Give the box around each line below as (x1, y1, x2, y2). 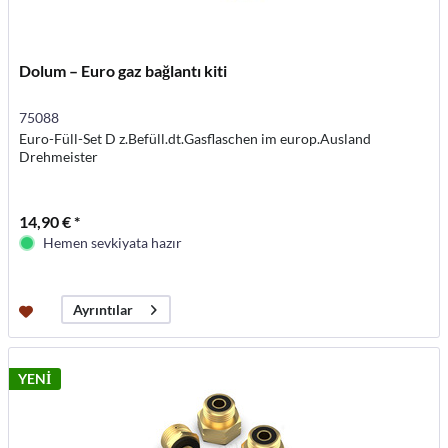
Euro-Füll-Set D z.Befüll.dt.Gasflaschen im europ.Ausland (19, 130, 372, 148)
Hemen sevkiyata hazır (43, 234, 183, 252)
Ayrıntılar (73, 301, 134, 319)
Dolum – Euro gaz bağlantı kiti (19, 61, 228, 81)
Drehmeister (19, 148, 99, 166)
